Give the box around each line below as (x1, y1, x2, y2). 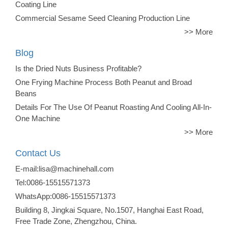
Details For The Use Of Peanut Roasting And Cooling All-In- (15, 102, 212, 111)
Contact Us (15, 148, 61, 158)
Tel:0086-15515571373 (15, 178, 90, 187)
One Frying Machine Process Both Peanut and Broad (15, 77, 192, 87)
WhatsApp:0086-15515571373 (15, 191, 116, 201)
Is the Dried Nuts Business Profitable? (15, 64, 141, 73)
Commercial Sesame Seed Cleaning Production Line (15, 13, 190, 22)
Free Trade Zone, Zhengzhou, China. (15, 216, 137, 225)
